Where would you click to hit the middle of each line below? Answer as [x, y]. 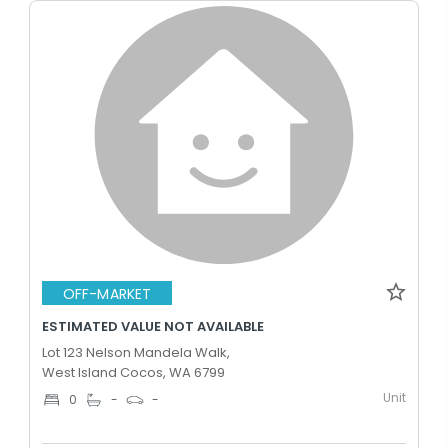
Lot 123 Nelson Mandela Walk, [136, 352]
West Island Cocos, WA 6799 [133, 372]
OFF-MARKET [107, 293]
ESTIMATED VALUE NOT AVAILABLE [153, 326]
